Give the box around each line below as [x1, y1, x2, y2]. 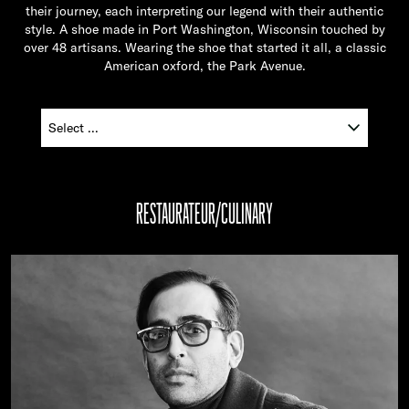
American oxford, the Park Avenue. [103, 57, 306, 74]
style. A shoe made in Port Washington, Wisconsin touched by [24, 20, 385, 37]
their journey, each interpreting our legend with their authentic [26, 2, 383, 19]
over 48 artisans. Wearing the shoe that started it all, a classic [23, 38, 386, 56]
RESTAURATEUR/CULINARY [136, 194, 273, 229]
